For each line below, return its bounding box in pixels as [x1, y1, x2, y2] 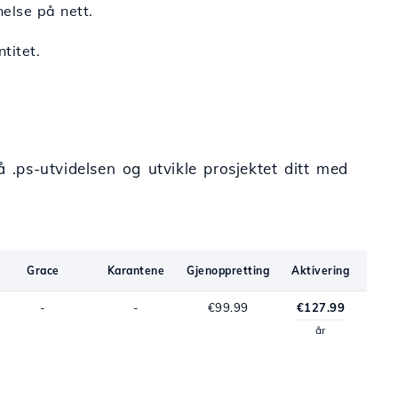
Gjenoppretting [187, 264, 270, 277]
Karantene [107, 264, 164, 277]
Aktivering [291, 264, 350, 277]
